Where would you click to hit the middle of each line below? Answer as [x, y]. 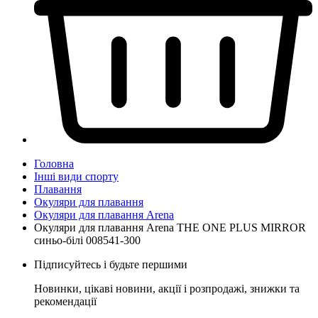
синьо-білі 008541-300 [87, 240]
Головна [54, 163]
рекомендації [65, 301]
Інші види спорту [76, 176]
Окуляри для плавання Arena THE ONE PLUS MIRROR [170, 227]
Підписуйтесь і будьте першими [111, 264]
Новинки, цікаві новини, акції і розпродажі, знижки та [167, 288]
